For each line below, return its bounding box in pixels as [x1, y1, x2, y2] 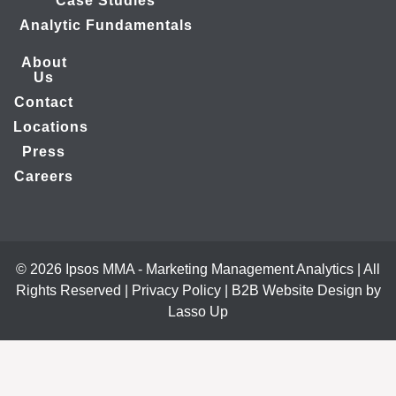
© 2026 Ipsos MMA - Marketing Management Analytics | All [16, 262, 380, 277]
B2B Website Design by [231, 283, 381, 298]
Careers [14, 169, 74, 184]
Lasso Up [168, 304, 228, 319]
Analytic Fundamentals [19, 18, 193, 33]
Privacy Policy [131, 283, 221, 298]
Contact [14, 95, 74, 110]
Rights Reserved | [15, 283, 132, 298]
